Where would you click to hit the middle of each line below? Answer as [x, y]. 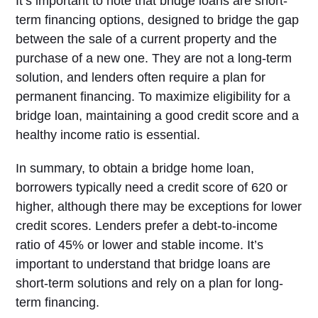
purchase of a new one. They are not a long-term [154, 58]
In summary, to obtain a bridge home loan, [135, 168]
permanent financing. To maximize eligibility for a [153, 97]
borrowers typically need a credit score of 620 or [152, 187]
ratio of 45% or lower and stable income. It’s [140, 245]
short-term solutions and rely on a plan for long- [150, 283]
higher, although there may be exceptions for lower [159, 207]
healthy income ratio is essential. [108, 135]
